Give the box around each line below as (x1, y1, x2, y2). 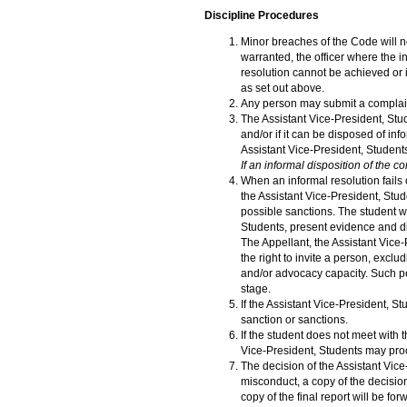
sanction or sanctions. (241, 313, 348, 327)
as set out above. (241, 82, 324, 95)
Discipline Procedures (204, 9, 319, 23)
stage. (241, 283, 271, 296)
